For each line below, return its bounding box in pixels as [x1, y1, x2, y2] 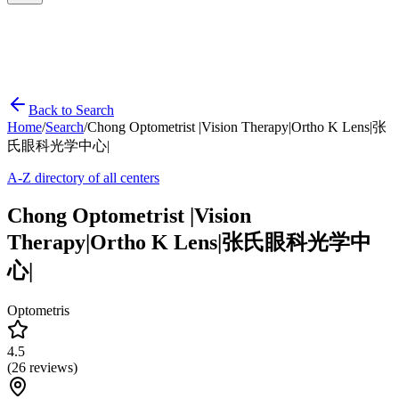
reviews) [26, 359, 77, 375]
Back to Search [28, 102, 114, 118]
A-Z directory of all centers [7, 170, 159, 185]
